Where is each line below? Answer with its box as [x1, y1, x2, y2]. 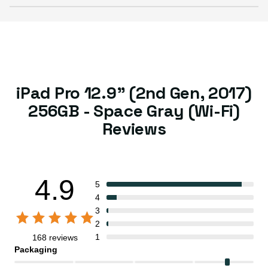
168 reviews [32, 233, 78, 243]
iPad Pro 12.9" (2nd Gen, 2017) [16, 82, 252, 104]
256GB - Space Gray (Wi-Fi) [28, 100, 240, 122]
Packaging [14, 245, 57, 255]
